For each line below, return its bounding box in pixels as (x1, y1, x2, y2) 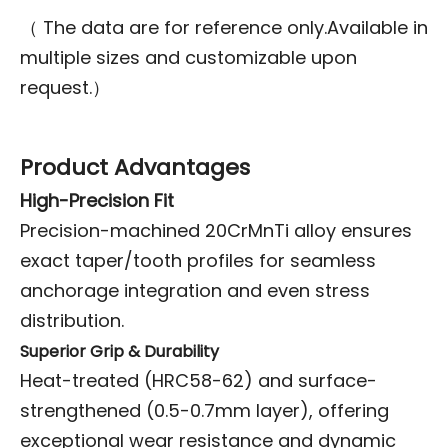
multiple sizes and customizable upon (20, 44, 357, 70)
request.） (20, 74, 110, 100)
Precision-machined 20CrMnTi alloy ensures (20, 217, 412, 243)
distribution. (20, 307, 124, 333)
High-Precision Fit (20, 187, 174, 213)
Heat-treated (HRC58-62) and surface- (20, 367, 377, 393)
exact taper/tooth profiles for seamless (20, 247, 376, 273)
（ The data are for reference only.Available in (20, 14, 428, 40)
